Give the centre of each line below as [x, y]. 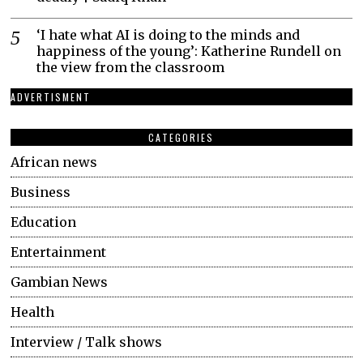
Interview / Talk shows [87, 342]
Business [41, 192]
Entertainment [59, 252]
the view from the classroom [131, 68]
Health [33, 312]
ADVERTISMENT [51, 97]
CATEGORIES [181, 138]
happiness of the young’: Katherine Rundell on [189, 51]
